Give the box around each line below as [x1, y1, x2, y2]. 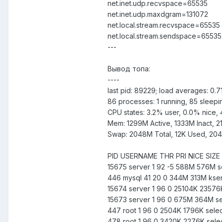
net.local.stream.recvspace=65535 [108, 21, 220, 30]
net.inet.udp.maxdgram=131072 [108, 10, 208, 19]
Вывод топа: [108, 64, 150, 73]
